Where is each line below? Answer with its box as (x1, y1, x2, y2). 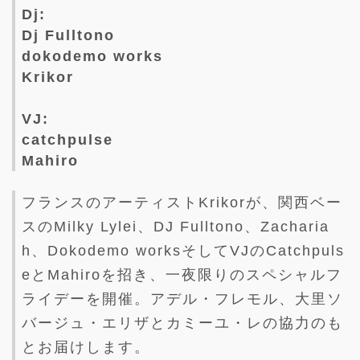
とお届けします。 (22, 338, 150, 355)
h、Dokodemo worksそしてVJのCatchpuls (22, 242, 345, 259)
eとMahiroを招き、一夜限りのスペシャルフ (22, 266, 342, 283)
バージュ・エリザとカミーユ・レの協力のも (22, 314, 343, 331)
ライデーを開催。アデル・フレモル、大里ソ (22, 290, 343, 307)
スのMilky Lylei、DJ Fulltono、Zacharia (22, 218, 329, 235)
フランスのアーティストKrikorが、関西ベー (22, 194, 342, 211)
